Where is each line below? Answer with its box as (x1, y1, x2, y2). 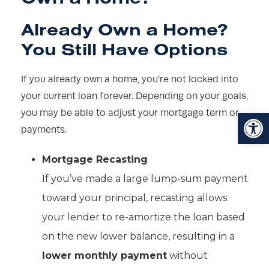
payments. (21, 124, 67, 136)
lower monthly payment (42, 250, 167, 262)
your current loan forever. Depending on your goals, (21, 91, 248, 102)
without (167, 250, 208, 262)
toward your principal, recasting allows (42, 192, 227, 204)
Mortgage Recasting (42, 154, 148, 166)
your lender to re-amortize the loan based (42, 211, 245, 223)
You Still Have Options (21, 38, 228, 60)
